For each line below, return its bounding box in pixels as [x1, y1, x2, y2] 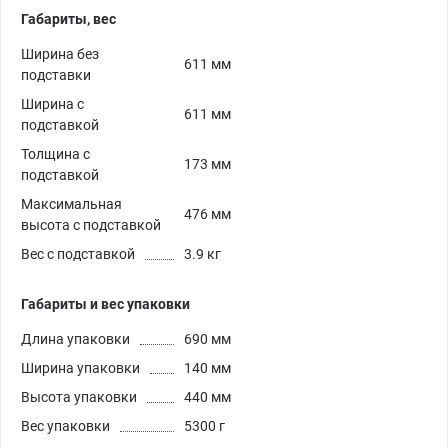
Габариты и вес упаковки [21, 296, 190, 313]
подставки [21, 67, 91, 84]
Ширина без [21, 46, 99, 63]
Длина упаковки [21, 331, 130, 348]
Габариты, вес [21, 11, 116, 28]
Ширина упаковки [21, 360, 140, 377]
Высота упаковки [21, 389, 137, 406]
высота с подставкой [21, 217, 161, 234]
